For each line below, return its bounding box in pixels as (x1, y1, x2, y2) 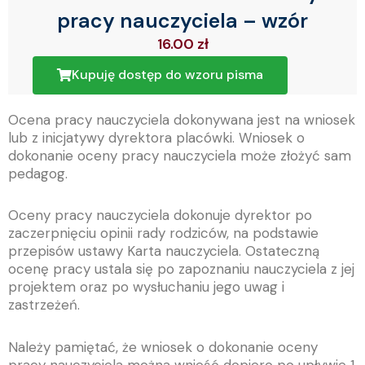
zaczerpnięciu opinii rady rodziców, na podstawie (8, 224, 319, 243)
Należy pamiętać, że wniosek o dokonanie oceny (8, 338, 318, 357)
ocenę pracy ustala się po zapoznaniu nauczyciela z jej (8, 260, 354, 279)
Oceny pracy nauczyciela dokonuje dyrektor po (8, 206, 312, 225)
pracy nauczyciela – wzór (57, 7, 308, 35)
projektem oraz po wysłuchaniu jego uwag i (8, 278, 284, 297)
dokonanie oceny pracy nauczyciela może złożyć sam (8, 146, 351, 165)
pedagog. (8, 164, 68, 182)
